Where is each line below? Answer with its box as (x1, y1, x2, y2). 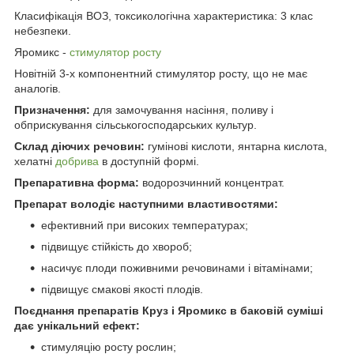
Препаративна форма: (14, 175, 139, 189)
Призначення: (14, 103, 90, 116)
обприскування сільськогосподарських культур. (14, 118, 257, 131)
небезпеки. (14, 24, 71, 37)
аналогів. (14, 81, 61, 95)
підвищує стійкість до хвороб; (41, 239, 192, 253)
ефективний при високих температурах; (41, 218, 248, 232)
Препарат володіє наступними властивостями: (14, 197, 278, 210)
